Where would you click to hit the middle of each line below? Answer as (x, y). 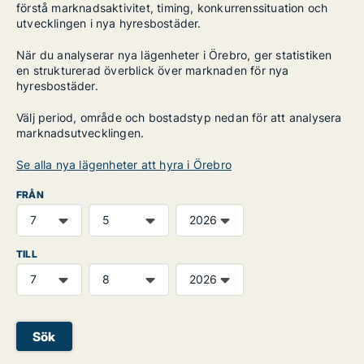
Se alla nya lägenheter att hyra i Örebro (124, 165)
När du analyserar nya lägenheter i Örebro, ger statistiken (174, 55)
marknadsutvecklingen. (80, 133)
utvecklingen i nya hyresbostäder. (109, 23)
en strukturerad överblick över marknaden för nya (153, 70)
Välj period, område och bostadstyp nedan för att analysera (179, 117)
